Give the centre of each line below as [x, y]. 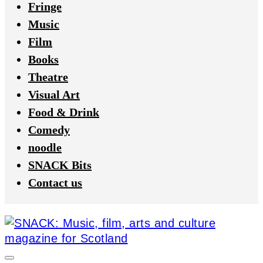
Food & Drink [64, 112]
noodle [45, 147]
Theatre [48, 77]
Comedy [49, 130]
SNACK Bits [60, 165]
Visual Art [54, 95]
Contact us [55, 183]
